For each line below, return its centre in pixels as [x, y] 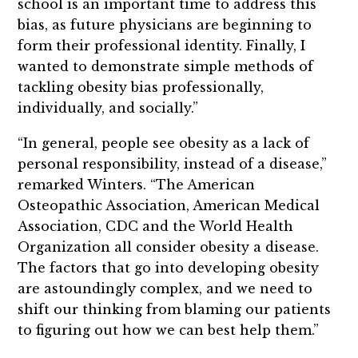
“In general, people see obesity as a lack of [164, 143]
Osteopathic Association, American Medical [169, 205]
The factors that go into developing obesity [169, 267]
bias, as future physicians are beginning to [165, 25]
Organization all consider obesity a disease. [169, 247]
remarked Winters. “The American [137, 184]
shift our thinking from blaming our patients [175, 309]
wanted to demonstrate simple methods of [166, 67]
